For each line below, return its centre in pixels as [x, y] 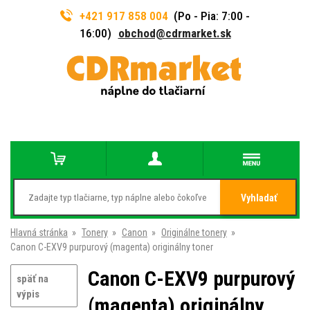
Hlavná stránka [39, 232]
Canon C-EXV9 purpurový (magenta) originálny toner [112, 247]
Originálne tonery [194, 232]
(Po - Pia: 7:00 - [212, 16]
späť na [33, 279]
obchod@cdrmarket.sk [174, 33]
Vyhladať [259, 198]
